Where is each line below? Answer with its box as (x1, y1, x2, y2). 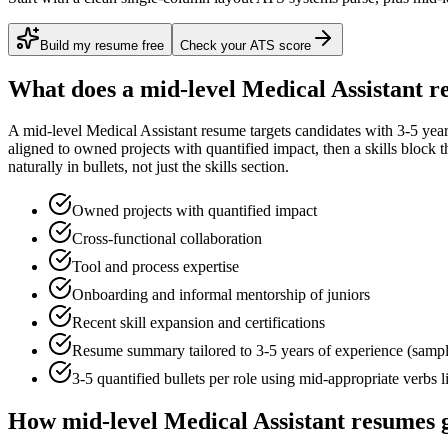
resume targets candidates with (197, 122, 397, 140)
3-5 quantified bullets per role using (72, 370, 299, 388)
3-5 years (256, 342, 314, 360)
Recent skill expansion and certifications (72, 314, 325, 332)
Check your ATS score (180, 37, 311, 53)
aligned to (8, 140, 74, 158)
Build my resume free (40, 37, 164, 53)
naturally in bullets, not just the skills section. (8, 158, 289, 176)
